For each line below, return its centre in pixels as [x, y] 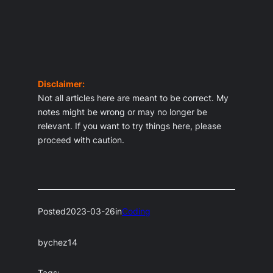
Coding [136, 212]
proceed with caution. [81, 140]
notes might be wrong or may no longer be [123, 112]
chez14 [63, 242]
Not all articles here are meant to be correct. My [133, 98]
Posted [52, 212]
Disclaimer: [62, 84]
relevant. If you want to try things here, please [130, 126]
